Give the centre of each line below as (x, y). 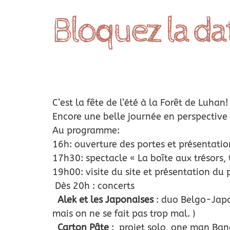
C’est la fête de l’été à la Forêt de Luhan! (140, 103)
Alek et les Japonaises (105, 200)
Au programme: (86, 130)
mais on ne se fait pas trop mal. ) (123, 214)
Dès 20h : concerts (93, 186)
